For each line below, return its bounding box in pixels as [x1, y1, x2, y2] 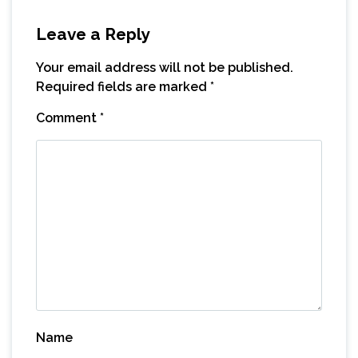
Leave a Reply [36, 23, 149, 44]
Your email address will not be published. [36, 59, 293, 75]
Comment [36, 109, 100, 125]
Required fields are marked [36, 78, 210, 94]
